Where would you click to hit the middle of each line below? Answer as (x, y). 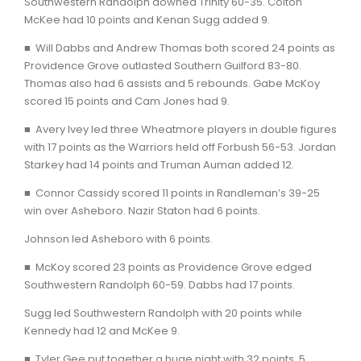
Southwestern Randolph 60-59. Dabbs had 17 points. (160, 284)
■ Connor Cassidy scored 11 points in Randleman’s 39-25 (172, 193)
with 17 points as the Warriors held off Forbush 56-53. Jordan (180, 147)
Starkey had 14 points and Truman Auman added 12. (159, 164)
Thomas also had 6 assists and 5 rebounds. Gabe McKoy (172, 83)
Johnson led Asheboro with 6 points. (118, 239)
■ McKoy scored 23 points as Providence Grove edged (168, 267)
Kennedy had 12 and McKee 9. (102, 330)
